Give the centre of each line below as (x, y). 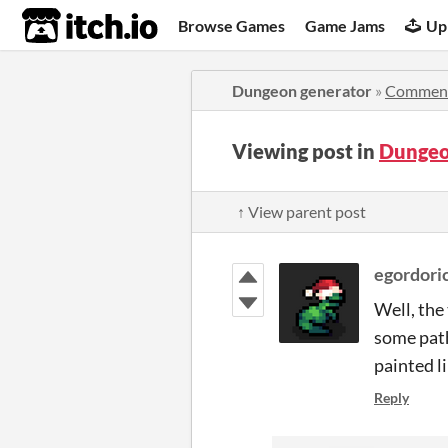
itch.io (65, 26)
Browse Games (232, 25)
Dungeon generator (302, 90)
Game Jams (345, 25)
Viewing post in (305, 151)
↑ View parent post (301, 211)
